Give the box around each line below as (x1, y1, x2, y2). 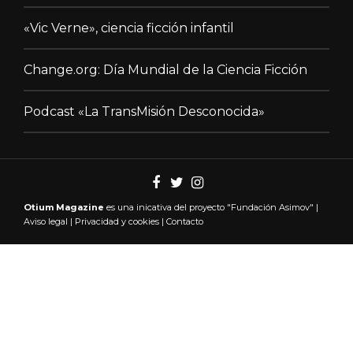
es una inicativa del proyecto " (104, 201, 231, 213)
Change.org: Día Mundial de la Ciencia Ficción (24, 61, 307, 77)
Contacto (166, 215, 203, 227)
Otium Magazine (24, 201, 104, 213)
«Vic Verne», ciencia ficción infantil (24, 20, 234, 35)
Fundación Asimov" (231, 201, 314, 213)
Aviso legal (24, 215, 68, 227)
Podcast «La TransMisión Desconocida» (24, 103, 265, 119)
